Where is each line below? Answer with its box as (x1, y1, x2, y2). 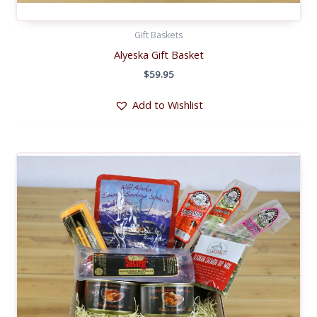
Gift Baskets (134, 28, 183, 41)
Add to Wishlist (132, 98, 203, 113)
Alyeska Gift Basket (113, 47, 204, 62)
